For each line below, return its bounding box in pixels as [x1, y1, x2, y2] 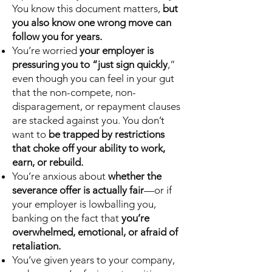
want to [12, 128, 49, 140]
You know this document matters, [12, 2, 163, 15]
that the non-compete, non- [12, 86, 136, 98]
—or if [144, 184, 172, 196]
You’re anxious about [12, 170, 108, 182]
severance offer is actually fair [12, 184, 144, 196]
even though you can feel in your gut [12, 72, 174, 84]
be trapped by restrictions [49, 128, 165, 140]
